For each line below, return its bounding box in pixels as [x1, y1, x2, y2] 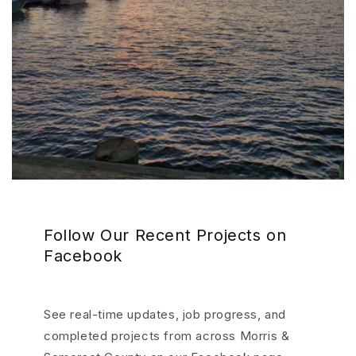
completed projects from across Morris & [44, 328, 290, 343]
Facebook [44, 246, 122, 265]
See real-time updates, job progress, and [44, 307, 287, 322]
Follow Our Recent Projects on [44, 226, 287, 245]
